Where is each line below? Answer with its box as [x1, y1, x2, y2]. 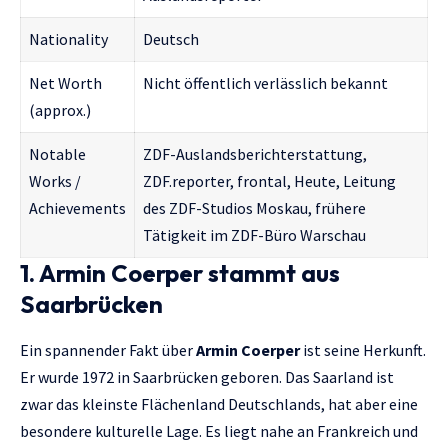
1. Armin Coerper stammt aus [20, 258, 340, 289]
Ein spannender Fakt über [20, 339, 196, 360]
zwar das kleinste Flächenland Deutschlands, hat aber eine [20, 393, 418, 414]
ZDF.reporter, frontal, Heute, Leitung [143, 171, 396, 192]
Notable [29, 144, 86, 165]
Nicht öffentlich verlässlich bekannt [143, 73, 388, 94]
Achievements [29, 198, 126, 219]
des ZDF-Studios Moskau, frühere [143, 198, 366, 219]
